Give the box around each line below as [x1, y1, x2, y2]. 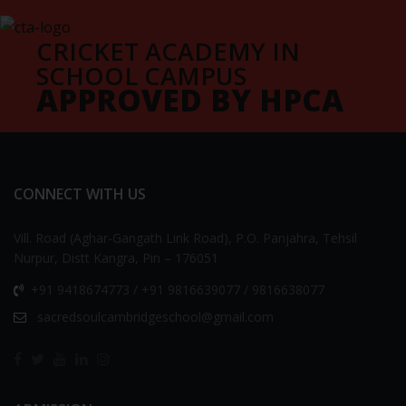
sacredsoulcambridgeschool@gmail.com [34, 308, 274, 326]
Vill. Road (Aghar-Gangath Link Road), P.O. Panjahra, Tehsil [14, 229, 357, 247]
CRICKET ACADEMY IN [36, 34, 300, 69]
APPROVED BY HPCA [36, 80, 343, 121]
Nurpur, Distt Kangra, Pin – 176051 [14, 249, 218, 267]
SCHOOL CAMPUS [36, 59, 246, 93]
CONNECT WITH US [14, 184, 146, 205]
